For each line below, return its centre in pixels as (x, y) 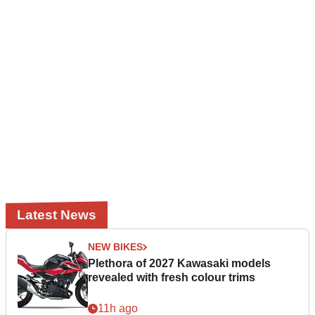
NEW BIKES (115, 247)
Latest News (57, 215)
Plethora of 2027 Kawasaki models (179, 264)
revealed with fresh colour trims (172, 278)
